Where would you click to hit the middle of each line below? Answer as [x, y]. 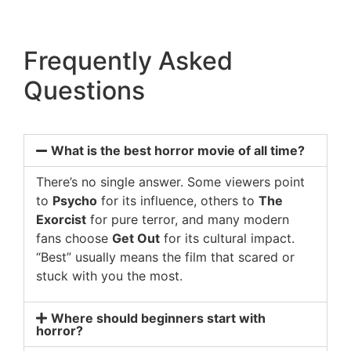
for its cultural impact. [227, 238]
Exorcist [61, 219]
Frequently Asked [128, 60]
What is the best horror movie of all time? [178, 150]
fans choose [74, 238]
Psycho [75, 200]
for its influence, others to [178, 200]
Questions [84, 90]
